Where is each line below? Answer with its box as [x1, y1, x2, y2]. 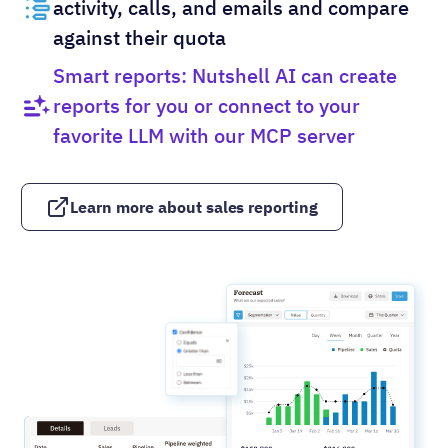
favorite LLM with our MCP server [53, 122, 355, 150]
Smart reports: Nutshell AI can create [53, 62, 397, 90]
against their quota [53, 24, 226, 52]
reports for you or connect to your [53, 92, 360, 120]
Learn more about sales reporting [70, 197, 319, 218]
